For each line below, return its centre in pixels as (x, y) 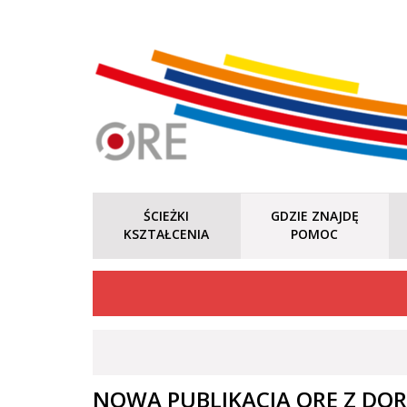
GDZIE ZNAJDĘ (314, 216)
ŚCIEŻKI (167, 216)
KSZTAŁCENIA (167, 234)
